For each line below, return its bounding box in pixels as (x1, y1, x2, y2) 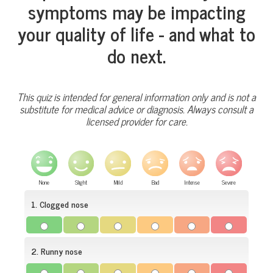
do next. (107, 40, 166, 71)
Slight (75, 177, 87, 188)
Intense (184, 177, 200, 188)
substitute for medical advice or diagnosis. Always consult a (19, 100, 253, 118)
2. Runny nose (31, 244, 82, 258)
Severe (222, 177, 236, 188)
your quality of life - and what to (18, 18, 255, 49)
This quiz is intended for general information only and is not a (17, 88, 256, 105)
